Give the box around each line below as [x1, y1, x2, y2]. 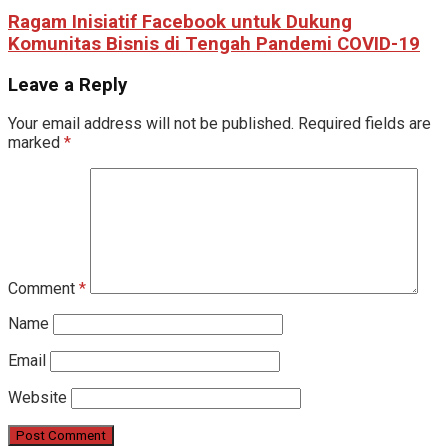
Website [8, 388, 67, 408]
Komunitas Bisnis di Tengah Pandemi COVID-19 [8, 32, 420, 55]
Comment [8, 279, 79, 299]
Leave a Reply [8, 73, 127, 96]
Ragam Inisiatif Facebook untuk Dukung [8, 10, 352, 33]
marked [8, 133, 64, 153]
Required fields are [298, 114, 431, 134]
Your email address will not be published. [8, 114, 294, 134]
